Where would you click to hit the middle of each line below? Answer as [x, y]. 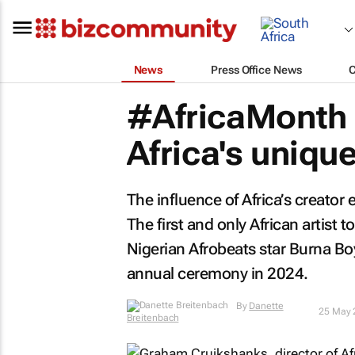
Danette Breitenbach [216, 311]
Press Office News [256, 69]
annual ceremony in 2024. [217, 273]
